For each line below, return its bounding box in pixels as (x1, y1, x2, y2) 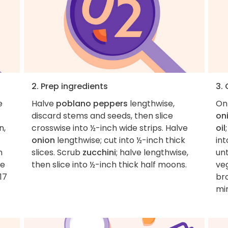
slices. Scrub (31, 146, 82, 158)
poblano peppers (55, 97, 128, 109)
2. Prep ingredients (31, 80, 108, 92)
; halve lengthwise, (116, 146, 188, 158)
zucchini (82, 146, 116, 158)
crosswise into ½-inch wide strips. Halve (31, 122, 188, 134)
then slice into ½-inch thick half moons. (31, 158, 187, 170)
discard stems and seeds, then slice (31, 109, 173, 122)
